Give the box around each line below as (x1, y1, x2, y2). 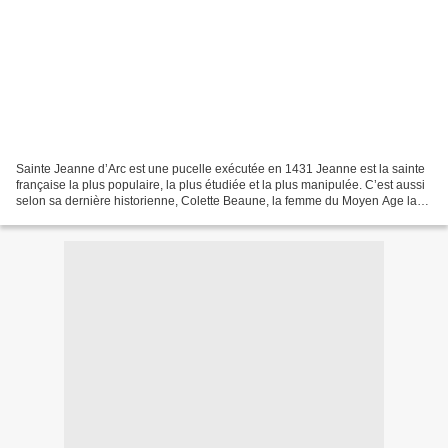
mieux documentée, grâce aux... (16, 209, 189, 224)
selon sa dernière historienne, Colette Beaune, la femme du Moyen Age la (16, 193, 417, 208)
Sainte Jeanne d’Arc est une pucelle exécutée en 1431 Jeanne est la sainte (16, 161, 425, 176)
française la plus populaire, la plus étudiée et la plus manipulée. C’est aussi (16, 177, 425, 192)
